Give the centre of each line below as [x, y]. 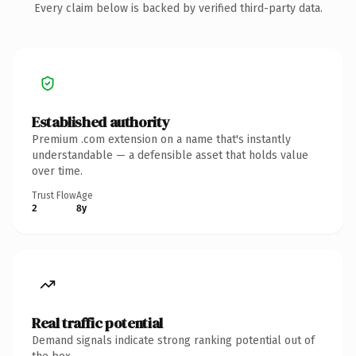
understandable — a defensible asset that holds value [170, 155]
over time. [57, 171]
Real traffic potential [97, 323]
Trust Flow [54, 195]
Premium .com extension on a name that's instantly [161, 139]
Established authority [101, 122]
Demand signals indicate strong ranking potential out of [173, 340]
